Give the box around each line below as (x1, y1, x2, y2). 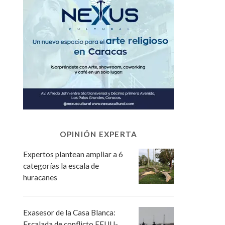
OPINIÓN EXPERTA (59, 129, 138, 139)
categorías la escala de (23, 161, 99, 170)
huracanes (23, 172, 57, 182)
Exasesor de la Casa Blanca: (23, 207, 116, 217)
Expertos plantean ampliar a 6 (23, 149, 123, 159)
